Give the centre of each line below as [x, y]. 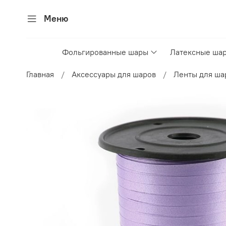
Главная [40, 74]
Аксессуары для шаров [114, 74]
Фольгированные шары [105, 52]
